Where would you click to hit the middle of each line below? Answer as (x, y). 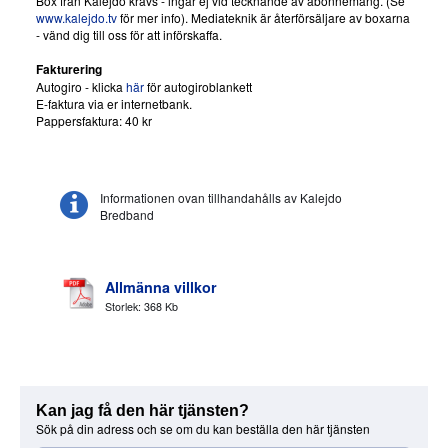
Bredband (127, 215)
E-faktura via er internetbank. (114, 104)
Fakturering (69, 69)
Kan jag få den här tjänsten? (142, 411)
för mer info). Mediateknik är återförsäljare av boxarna (263, 18)
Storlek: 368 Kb (141, 307)
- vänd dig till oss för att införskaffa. (129, 35)
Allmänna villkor (161, 287)
